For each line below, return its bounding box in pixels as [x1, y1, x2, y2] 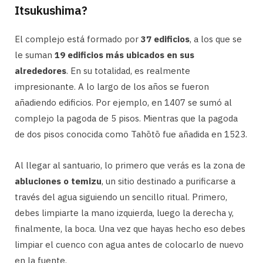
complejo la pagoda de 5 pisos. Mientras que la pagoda [15, 112, 238, 124]
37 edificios [141, 33, 190, 45]
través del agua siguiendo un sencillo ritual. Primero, [15, 191, 227, 203]
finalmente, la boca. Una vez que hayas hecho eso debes [15, 222, 245, 234]
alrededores [15, 65, 66, 76]
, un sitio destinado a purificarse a [102, 175, 235, 187]
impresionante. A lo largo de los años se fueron [15, 80, 209, 92]
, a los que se [190, 33, 242, 45]
